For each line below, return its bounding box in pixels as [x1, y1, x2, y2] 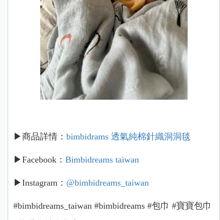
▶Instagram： [13, 178, 66, 188]
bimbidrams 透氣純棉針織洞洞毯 [66, 132, 193, 142]
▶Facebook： [13, 155, 65, 165]
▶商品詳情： [13, 132, 66, 142]
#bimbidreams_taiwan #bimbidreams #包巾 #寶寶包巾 [13, 201, 212, 211]
